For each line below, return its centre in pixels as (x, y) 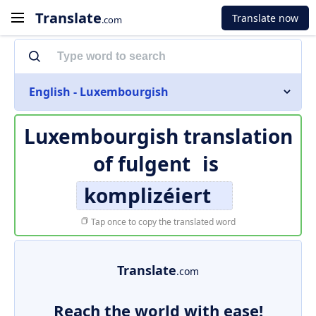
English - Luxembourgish (99, 92)
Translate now (265, 18)
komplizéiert (147, 195)
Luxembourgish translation (158, 136)
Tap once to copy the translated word (162, 222)
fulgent (154, 164)
